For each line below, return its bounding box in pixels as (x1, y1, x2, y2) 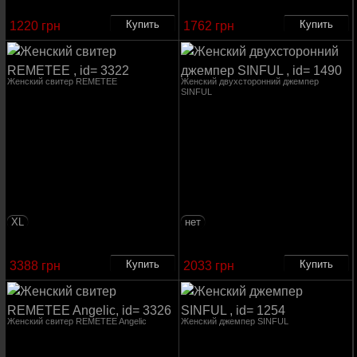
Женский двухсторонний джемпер (180, 76, 319, 86)
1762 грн (182, 19, 234, 33)
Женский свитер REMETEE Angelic (6, 316, 147, 326)
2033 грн (182, 259, 234, 273)
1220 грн (9, 19, 61, 33)
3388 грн (9, 259, 61, 273)
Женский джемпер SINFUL (180, 316, 288, 326)
